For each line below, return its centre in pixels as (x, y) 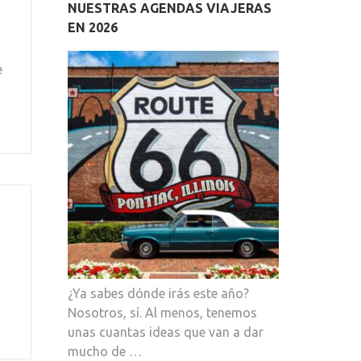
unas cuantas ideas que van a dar (165, 332)
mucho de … (104, 351)
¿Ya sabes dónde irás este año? (158, 293)
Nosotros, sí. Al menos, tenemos (162, 312)
